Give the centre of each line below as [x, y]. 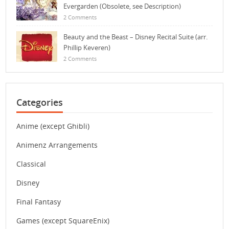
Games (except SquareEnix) [63, 221]
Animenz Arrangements [57, 145]
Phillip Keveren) [87, 48]
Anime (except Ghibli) [53, 126]
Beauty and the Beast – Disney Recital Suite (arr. [136, 37]
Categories [40, 102]
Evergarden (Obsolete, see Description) [122, 6]
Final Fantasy [39, 202]
